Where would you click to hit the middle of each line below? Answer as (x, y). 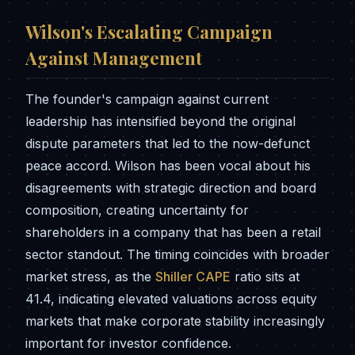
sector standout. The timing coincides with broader (177, 254)
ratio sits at (265, 277)
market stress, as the (90, 277)
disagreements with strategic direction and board (171, 188)
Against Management (114, 58)
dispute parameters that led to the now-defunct (168, 143)
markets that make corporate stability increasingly (175, 321)
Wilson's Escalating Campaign (149, 32)
